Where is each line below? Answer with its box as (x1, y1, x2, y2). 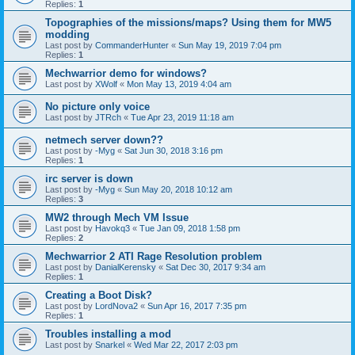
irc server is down (45, 173, 133, 185)
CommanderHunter (95, 40, 169, 51)
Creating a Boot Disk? (45, 289, 152, 302)
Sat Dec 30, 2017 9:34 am (166, 262, 265, 273)
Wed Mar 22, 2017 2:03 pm (134, 340, 238, 350)
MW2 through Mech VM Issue (45, 212, 189, 224)
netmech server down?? (45, 134, 163, 147)
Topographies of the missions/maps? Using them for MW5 (45, 17, 331, 29)
